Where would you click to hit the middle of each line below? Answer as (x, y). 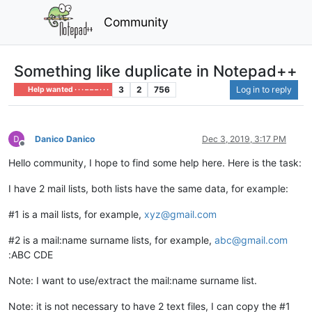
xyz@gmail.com (180, 214)
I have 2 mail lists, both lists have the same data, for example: (148, 188)
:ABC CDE (31, 254)
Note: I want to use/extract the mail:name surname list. (133, 280)
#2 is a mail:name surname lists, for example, (111, 240)
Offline (34, 149)
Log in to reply (264, 89)
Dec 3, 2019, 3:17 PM (244, 139)
